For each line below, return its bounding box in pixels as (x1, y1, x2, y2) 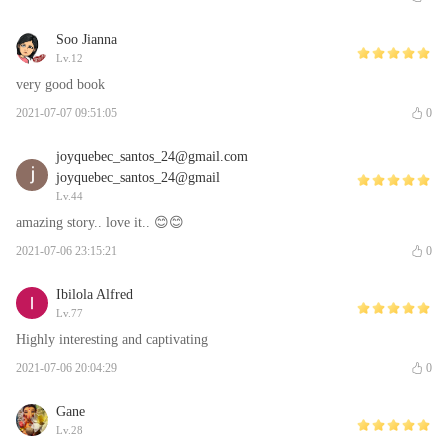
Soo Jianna (56, 32, 117, 47)
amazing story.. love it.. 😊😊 (16, 215, 184, 230)
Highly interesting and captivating (16, 332, 208, 347)
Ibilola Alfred (56, 287, 133, 302)
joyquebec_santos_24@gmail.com (56, 149, 248, 164)
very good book (16, 77, 105, 92)
